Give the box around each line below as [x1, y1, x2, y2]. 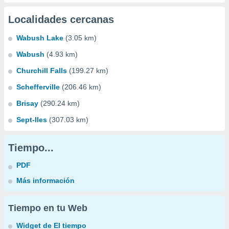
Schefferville [16, 83, 60, 91]
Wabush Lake [16, 34, 63, 42]
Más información [16, 176, 75, 185]
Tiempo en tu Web [8, 203, 87, 213]
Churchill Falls [16, 66, 67, 75]
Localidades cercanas [8, 14, 114, 25]
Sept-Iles [16, 116, 47, 124]
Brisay [16, 99, 38, 107]
